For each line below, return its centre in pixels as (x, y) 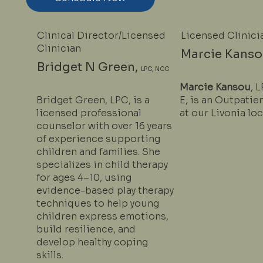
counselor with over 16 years (104, 126)
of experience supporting (98, 139)
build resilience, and (86, 229)
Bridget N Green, (89, 67)
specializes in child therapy (102, 164)
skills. (50, 255)
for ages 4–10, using (84, 177)
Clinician (59, 49)
